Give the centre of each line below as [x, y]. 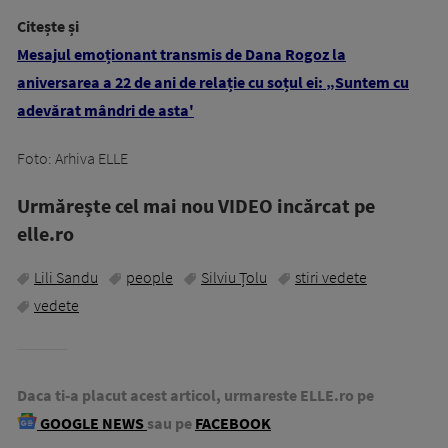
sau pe [169, 422]
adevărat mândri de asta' [105, 109]
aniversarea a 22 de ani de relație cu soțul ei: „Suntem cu [213, 81]
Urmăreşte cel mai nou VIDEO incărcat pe [196, 205]
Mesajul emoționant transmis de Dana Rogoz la [181, 53]
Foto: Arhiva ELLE [72, 157]
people [149, 276]
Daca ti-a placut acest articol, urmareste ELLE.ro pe [195, 394]
